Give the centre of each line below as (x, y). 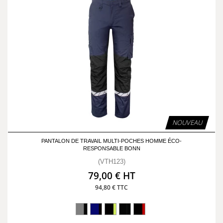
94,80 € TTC (111, 187)
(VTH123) (111, 162)
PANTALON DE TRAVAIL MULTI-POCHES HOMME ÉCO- (111, 141)
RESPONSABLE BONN (111, 148)
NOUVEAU (187, 122)
